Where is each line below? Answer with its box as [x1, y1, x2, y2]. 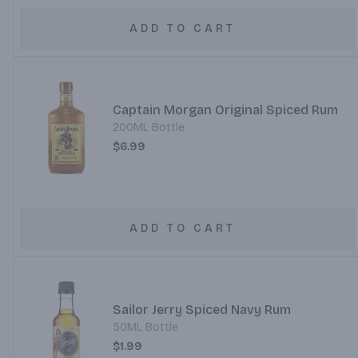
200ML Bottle [112, 121, 185, 134]
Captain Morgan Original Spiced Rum [112, 102, 338, 117]
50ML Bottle [112, 320, 178, 334]
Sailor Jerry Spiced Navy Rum [112, 302, 291, 317]
